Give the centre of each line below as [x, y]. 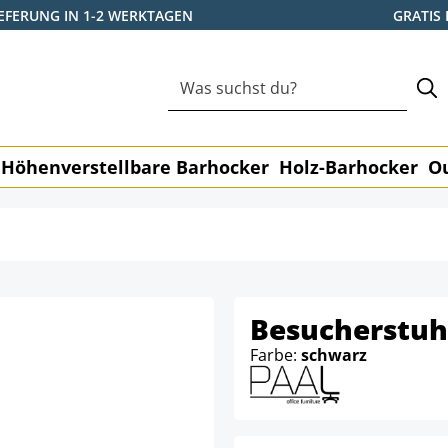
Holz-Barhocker [348, 167]
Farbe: [275, 355]
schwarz [334, 355]
